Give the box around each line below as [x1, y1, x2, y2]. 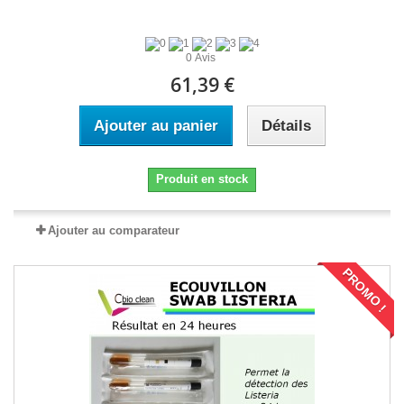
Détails [261, 117, 311, 135]
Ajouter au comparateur [48, 224, 179, 238]
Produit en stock [156, 172, 248, 187]
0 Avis [186, 51, 218, 65]
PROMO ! [339, 265, 390, 316]
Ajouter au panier [93, 117, 218, 135]
